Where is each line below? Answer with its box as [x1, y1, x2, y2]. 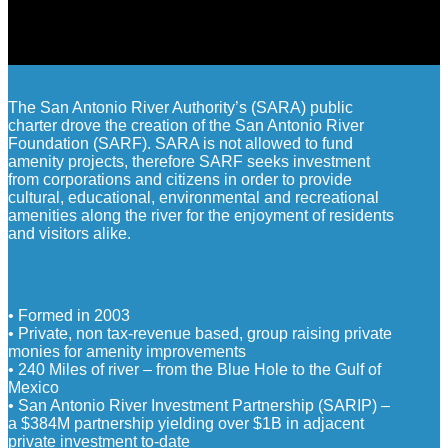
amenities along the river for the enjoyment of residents [8, 206, 394, 224]
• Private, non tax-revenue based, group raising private [8, 324, 392, 342]
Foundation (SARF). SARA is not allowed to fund [8, 134, 353, 152]
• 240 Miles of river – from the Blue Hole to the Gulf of [8, 360, 381, 378]
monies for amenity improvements [8, 342, 246, 360]
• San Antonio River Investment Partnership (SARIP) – [8, 396, 390, 414]
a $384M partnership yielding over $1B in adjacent [8, 414, 364, 432]
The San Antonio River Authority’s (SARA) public [8, 98, 353, 116]
